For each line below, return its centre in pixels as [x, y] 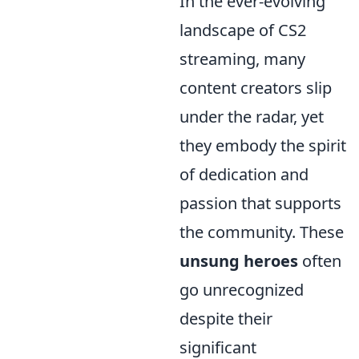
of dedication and [244, 174]
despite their [226, 319]
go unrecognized [242, 290]
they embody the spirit [263, 145]
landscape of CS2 [243, 30]
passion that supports [260, 203]
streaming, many [242, 59]
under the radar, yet [252, 117]
